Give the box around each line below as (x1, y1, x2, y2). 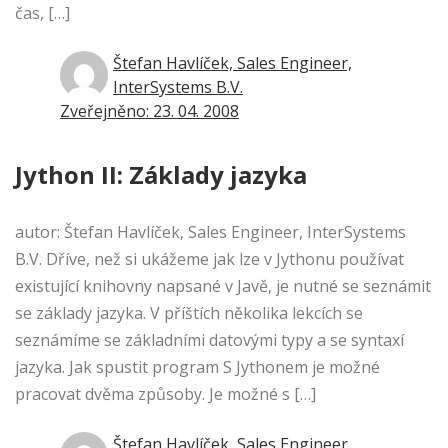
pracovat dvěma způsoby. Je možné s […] (15, 383, 316, 406)
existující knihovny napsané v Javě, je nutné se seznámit (15, 275, 431, 298)
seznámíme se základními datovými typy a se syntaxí (15, 329, 404, 352)
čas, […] (15, 2, 70, 25)
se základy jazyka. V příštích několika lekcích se (15, 302, 363, 325)
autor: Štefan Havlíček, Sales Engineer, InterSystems (15, 221, 406, 244)
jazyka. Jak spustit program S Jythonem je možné (15, 356, 380, 379)
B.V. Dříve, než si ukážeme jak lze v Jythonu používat (15, 248, 404, 271)
